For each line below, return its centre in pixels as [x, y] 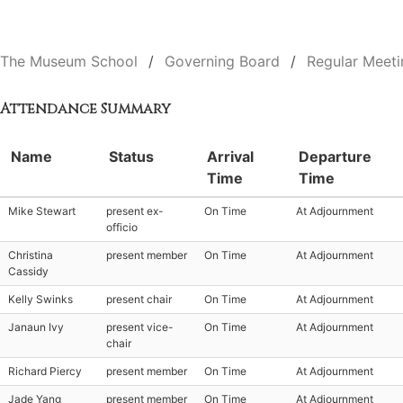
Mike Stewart [42, 211]
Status [131, 157]
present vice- [140, 327]
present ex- [135, 211]
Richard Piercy [45, 371]
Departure [335, 157]
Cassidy [28, 271]
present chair [139, 299]
